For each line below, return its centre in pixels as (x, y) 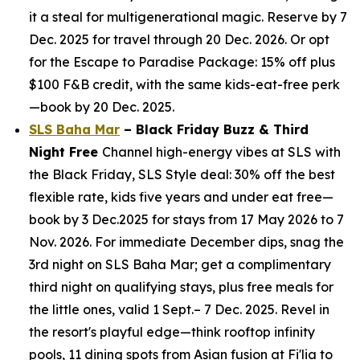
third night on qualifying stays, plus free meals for (181, 287)
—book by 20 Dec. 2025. (102, 107)
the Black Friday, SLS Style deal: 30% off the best (182, 174)
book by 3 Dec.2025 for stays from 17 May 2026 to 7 (186, 219)
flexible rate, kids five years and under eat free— (181, 197)
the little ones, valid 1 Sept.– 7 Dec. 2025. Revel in (179, 309)
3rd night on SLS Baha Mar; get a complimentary (180, 264)
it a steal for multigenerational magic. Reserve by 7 (188, 17)
